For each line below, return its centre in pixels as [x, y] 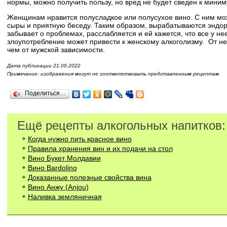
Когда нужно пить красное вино [80, 139]
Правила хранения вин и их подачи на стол [100, 149]
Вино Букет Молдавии [64, 158]
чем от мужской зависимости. [56, 50]
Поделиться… [45, 93]
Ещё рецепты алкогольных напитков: [121, 126]
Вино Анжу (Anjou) [58, 187]
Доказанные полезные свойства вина [89, 178]
